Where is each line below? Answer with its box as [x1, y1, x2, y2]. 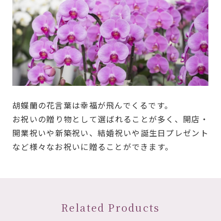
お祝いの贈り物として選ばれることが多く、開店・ [12, 113, 209, 125]
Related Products [61, 200, 160, 215]
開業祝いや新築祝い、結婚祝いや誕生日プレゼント [12, 127, 209, 139]
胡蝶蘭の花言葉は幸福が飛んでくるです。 [12, 99, 173, 111]
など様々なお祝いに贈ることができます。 [12, 141, 174, 153]
